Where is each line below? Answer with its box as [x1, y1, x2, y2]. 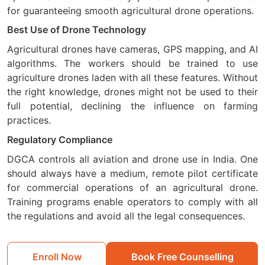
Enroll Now [32, 250, 82, 263]
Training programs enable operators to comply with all [7, 195, 258, 208]
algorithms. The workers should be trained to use [7, 57, 258, 70]
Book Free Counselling [131, 250, 234, 263]
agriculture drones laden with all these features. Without [7, 72, 258, 84]
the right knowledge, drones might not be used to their [7, 86, 258, 98]
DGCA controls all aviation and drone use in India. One [7, 153, 258, 165]
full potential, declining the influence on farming [7, 100, 258, 112]
